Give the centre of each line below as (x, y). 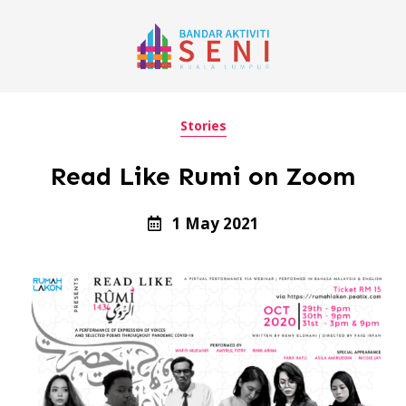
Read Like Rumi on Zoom (203, 176)
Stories (203, 126)
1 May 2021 (215, 223)
